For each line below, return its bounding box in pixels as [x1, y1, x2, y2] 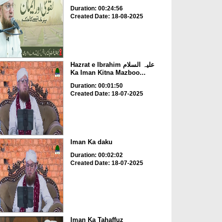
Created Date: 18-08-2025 [70, 12, 143, 20]
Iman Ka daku [70, 138, 112, 146]
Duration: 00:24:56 [70, 4, 123, 12]
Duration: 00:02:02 [70, 152, 123, 159]
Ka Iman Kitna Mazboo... [70, 68, 146, 76]
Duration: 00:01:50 [70, 82, 123, 89]
